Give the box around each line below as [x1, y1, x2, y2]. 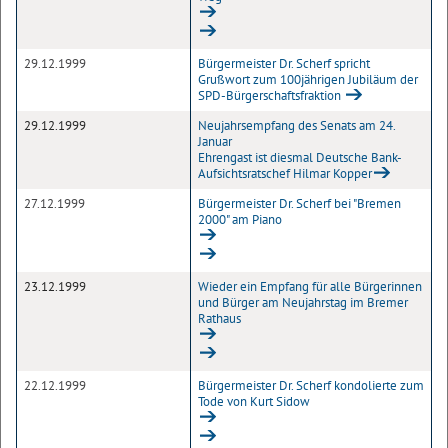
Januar [198, 133, 232, 150]
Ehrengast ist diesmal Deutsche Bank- [198, 149, 402, 166]
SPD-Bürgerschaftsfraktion [198, 87, 344, 104]
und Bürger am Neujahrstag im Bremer [198, 294, 408, 311]
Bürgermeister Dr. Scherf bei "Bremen [198, 195, 401, 212]
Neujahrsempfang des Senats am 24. [198, 117, 395, 134]
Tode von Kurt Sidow [198, 393, 310, 410]
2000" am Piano [198, 211, 282, 228]
